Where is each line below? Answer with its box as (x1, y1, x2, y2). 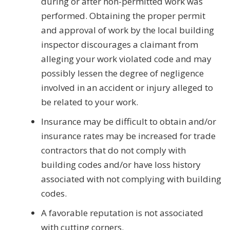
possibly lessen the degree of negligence (41, 67, 204, 80)
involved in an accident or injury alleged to (41, 82, 213, 94)
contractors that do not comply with (41, 144, 186, 157)
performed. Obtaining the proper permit (41, 10, 205, 22)
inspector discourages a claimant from (41, 39, 198, 51)
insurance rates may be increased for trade (41, 130, 216, 142)
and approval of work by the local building (41, 24, 214, 36)
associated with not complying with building (41, 173, 221, 185)
